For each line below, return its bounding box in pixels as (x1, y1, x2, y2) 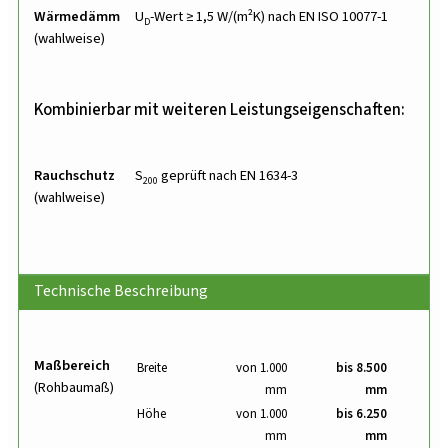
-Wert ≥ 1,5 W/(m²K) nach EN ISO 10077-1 (150, 6, 388, 28)
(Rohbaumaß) (34, 377, 114, 399)
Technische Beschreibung (34, 280, 208, 303)
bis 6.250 (336, 405, 387, 424)
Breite (137, 359, 167, 378)
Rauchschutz (34, 165, 115, 187)
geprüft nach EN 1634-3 (158, 165, 298, 187)
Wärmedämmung (34, 6, 144, 28)
